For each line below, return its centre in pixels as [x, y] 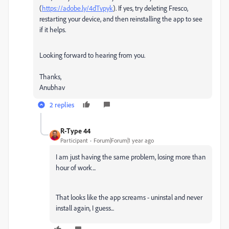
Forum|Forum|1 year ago [124, 140]
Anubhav [52, 87]
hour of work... [76, 167]
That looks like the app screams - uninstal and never [129, 197]
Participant [74, 140]
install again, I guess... [85, 208]
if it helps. [53, 29]
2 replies [62, 105]
